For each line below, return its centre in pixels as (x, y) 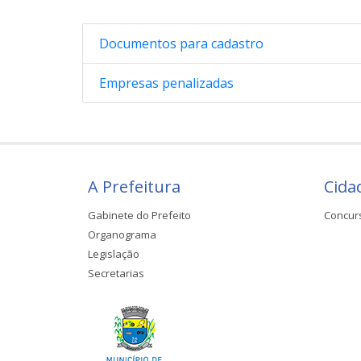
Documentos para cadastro (181, 43)
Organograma (122, 234)
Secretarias (116, 273)
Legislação (114, 253)
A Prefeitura (134, 186)
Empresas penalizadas (166, 83)
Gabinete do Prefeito (139, 215)
